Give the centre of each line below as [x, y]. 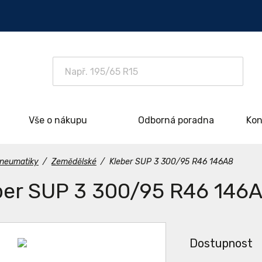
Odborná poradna [176, 120]
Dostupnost [221, 243]
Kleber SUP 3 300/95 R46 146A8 [171, 162]
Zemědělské [74, 162]
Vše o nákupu [58, 120]
